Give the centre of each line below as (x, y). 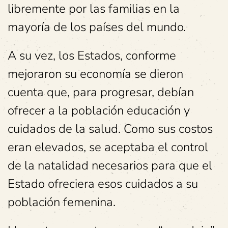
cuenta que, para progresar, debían (101, 92)
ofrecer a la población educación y (99, 110)
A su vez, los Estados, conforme (92, 55)
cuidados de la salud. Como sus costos (110, 129)
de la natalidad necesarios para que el (110, 165)
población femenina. (62, 202)
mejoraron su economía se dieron (95, 74)
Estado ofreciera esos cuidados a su (103, 184)
